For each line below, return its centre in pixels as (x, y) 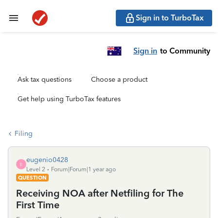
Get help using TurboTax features (69, 99)
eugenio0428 (47, 160)
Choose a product (119, 80)
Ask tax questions (45, 80)
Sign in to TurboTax (170, 18)
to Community (185, 51)
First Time (38, 205)
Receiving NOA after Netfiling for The (100, 193)
